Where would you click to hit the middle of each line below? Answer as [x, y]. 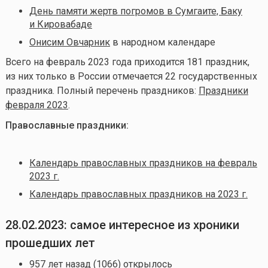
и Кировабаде [60, 24]
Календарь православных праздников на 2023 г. [138, 194]
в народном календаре [162, 42]
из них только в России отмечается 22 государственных [131, 76]
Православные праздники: [67, 125]
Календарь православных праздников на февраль [143, 163]
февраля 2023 [36, 105]
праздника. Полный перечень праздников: [102, 90]
